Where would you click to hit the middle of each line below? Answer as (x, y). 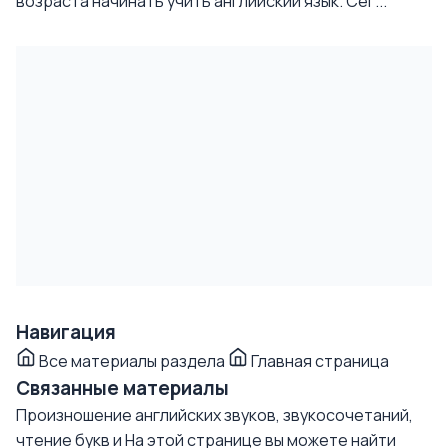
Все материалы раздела (132, 361)
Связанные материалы (122, 388)
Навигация (66, 332)
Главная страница (318, 361)
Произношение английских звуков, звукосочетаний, (214, 415)
